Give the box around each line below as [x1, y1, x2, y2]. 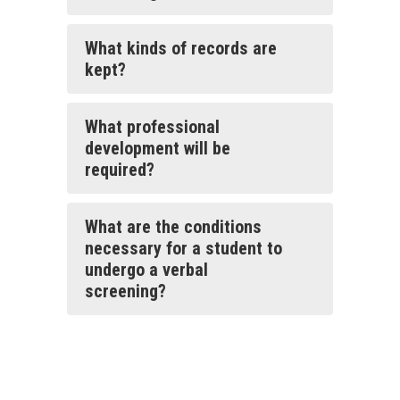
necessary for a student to [85, 237, 282, 259]
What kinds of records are [85, 37, 277, 59]
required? [85, 159, 154, 180]
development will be [85, 137, 230, 159]
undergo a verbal [85, 259, 208, 280]
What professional [85, 116, 220, 137]
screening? [85, 280, 166, 302]
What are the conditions [85, 216, 262, 237]
